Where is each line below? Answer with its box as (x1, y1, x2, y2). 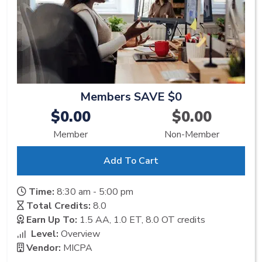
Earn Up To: (24, 213, 80, 227)
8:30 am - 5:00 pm (57, 185, 133, 199)
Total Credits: (24, 199, 93, 213)
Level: (29, 227, 61, 241)
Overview (61, 227, 100, 241)
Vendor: (24, 242, 63, 255)
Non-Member (164, 128, 219, 142)
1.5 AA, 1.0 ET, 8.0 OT (80, 213, 177, 227)
